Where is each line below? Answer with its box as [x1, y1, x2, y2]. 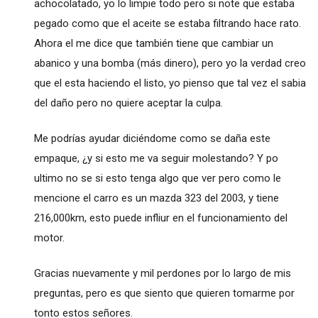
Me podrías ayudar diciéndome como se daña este [33, 132, 270, 146]
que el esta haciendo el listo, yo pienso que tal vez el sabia [33, 77, 306, 90]
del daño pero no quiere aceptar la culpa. [33, 97, 223, 110]
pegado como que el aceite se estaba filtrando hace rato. [33, 17, 301, 31]
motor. [33, 231, 65, 245]
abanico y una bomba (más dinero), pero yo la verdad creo [33, 57, 306, 70]
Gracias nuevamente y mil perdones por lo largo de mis [33, 267, 291, 280]
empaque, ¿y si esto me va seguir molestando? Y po [33, 152, 278, 165]
